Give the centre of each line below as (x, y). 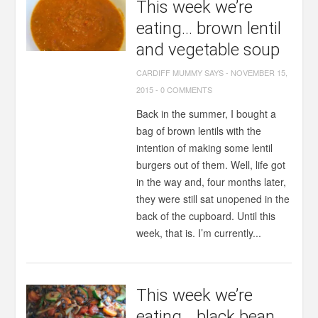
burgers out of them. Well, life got (211, 165)
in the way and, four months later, (212, 182)
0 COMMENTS (187, 89)
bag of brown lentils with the (199, 131)
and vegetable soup (208, 50)
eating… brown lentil (209, 28)
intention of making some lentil (205, 148)
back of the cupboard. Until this (206, 216)
